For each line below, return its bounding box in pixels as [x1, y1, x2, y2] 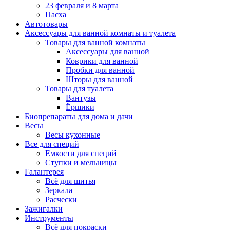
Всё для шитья [45, 177, 95, 185]
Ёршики [66, 103, 94, 111]
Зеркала [45, 186, 72, 195]
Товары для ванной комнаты [45, 38, 145, 47]
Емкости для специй [45, 149, 117, 158]
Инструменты [25, 214, 73, 222]
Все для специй [25, 140, 79, 148]
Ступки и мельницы [45, 158, 117, 167]
